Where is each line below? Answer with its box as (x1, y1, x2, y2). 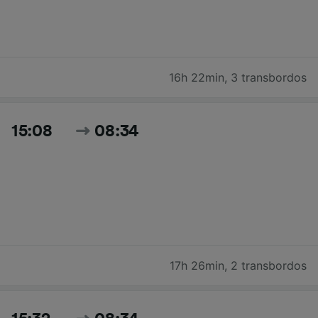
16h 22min (169, 70, 224, 85)
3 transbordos (231, 70, 307, 85)
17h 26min (170, 258, 224, 273)
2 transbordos (231, 258, 307, 273)
